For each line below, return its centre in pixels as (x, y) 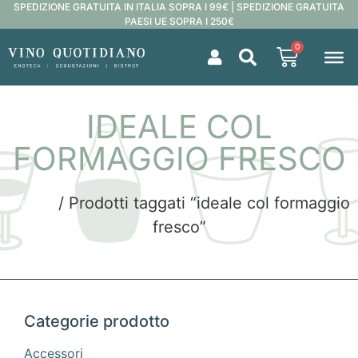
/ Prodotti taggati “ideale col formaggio (201, 203)
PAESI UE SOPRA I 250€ (179, 21)
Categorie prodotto (97, 322)
